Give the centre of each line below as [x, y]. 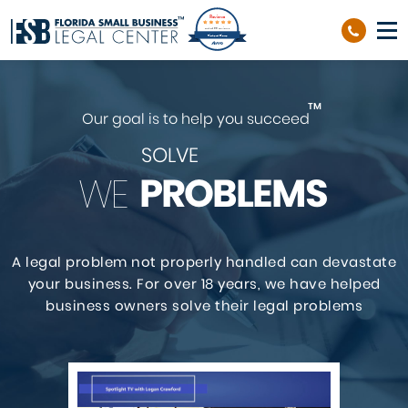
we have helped [322, 284]
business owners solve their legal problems [204, 306]
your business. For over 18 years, [146, 284]
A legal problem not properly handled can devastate [204, 262]
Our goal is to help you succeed [197, 119]
